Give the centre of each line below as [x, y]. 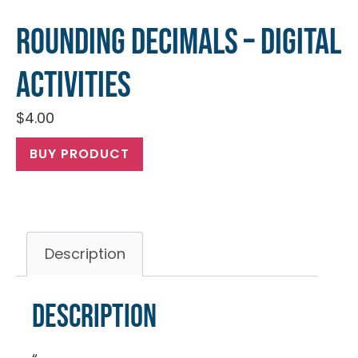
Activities [74, 86]
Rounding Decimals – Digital [179, 43]
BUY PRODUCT [80, 154]
